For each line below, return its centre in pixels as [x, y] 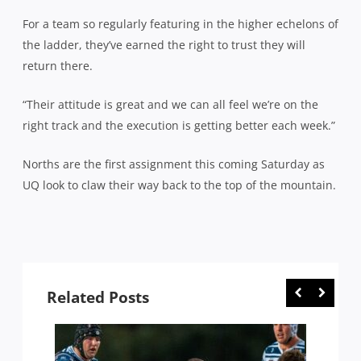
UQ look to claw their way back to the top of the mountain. [179, 185]
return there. [58, 65]
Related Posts [98, 297]
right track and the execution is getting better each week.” [179, 125]
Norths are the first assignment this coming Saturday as [174, 164]
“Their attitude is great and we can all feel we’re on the [170, 104]
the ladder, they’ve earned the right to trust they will [164, 44]
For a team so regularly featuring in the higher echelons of [180, 23]
